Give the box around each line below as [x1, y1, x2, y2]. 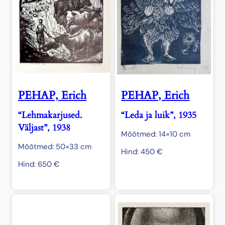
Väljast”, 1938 [18, 121, 70, 134]
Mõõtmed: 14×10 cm [121, 129, 191, 139]
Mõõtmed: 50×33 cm [18, 141, 91, 152]
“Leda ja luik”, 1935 [121, 108, 197, 122]
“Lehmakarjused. [18, 108, 82, 122]
